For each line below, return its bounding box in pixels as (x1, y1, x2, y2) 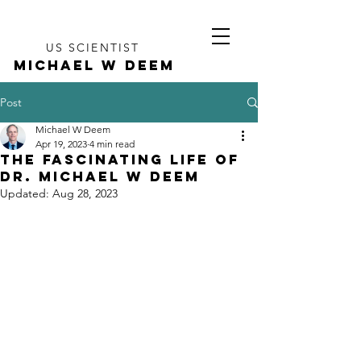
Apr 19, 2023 (35, 138, 87, 150)
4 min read (89, 138, 135, 150)
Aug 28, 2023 (52, 186, 118, 201)
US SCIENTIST (45, 40, 140, 55)
